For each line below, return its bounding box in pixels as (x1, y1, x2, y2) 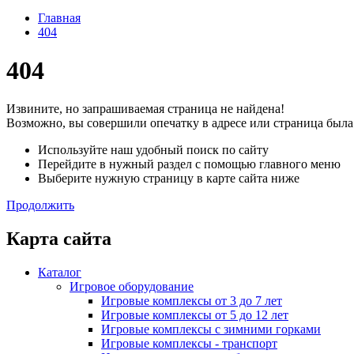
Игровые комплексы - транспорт (101, 337, 277, 351)
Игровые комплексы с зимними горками (101, 322, 321, 337)
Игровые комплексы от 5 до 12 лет (101, 308, 288, 322)
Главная (38, 10, 81, 24)
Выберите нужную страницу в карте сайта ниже (38, 171, 299, 186)
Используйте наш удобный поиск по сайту (38, 143, 269, 157)
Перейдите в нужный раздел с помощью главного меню (38, 157, 341, 171)
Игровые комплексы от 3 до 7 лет (101, 294, 282, 308)
